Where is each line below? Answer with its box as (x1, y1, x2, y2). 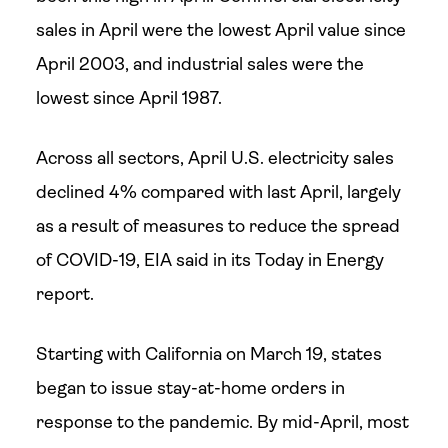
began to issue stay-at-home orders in (35, 378, 345, 398)
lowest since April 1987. (35, 88, 222, 108)
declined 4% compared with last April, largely (35, 182, 401, 202)
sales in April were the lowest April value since (35, 20, 406, 40)
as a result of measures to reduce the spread (35, 216, 400, 236)
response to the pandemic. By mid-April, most (35, 412, 409, 432)
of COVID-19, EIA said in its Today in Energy (35, 250, 384, 270)
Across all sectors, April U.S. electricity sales (35, 148, 394, 168)
